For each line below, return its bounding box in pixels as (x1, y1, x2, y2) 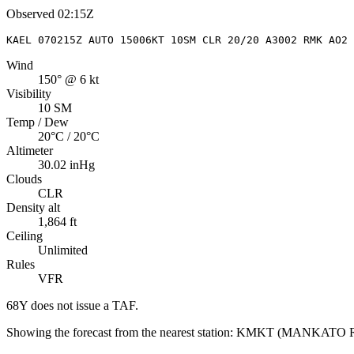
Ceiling (6, 228, 43, 243)
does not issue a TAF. (28, 298, 138, 312)
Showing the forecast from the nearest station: (6, 325, 233, 339)
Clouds (6, 171, 42, 186)
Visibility (6, 86, 51, 100)
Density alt (6, 200, 60, 214)
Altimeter (6, 143, 53, 157)
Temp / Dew (6, 115, 69, 129)
